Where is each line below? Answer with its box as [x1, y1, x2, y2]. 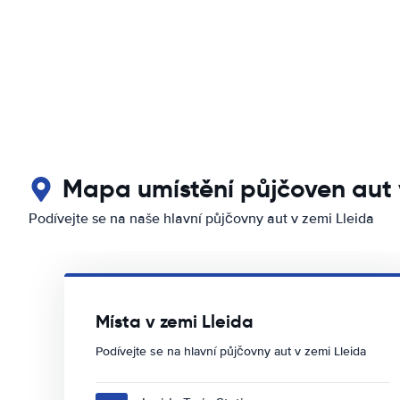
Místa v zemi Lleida [96, 310, 254, 333]
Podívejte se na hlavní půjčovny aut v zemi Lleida [96, 344, 366, 359]
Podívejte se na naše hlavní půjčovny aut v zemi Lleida [29, 210, 374, 228]
